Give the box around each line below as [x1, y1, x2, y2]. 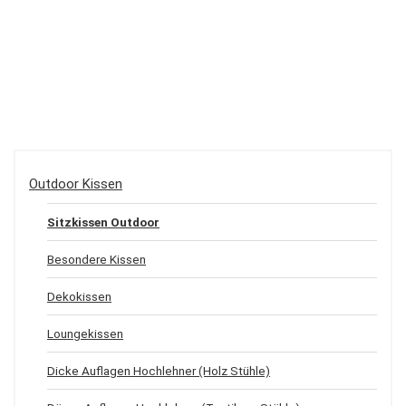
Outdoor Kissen [29, 175, 122, 192]
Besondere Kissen [47, 251, 146, 266]
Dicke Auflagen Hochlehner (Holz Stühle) [47, 362, 270, 378]
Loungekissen [47, 325, 123, 341]
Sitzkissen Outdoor [47, 214, 159, 229]
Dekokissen [47, 288, 111, 304]
